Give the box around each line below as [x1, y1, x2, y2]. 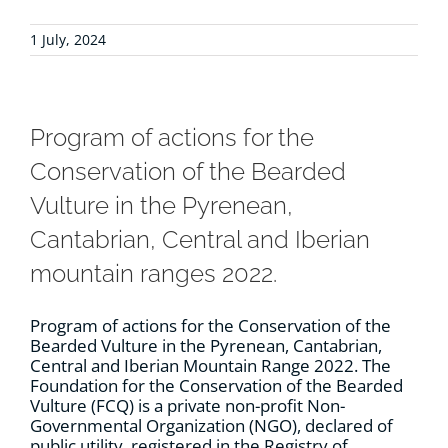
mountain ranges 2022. [30, 259, 277, 289]
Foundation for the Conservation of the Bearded [30, 374, 403, 398]
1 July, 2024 [30, 30, 106, 50]
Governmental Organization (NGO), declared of [30, 414, 393, 438]
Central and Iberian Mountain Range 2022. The [30, 354, 391, 378]
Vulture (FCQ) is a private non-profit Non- [30, 394, 345, 418]
